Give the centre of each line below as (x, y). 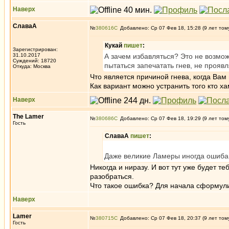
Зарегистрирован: (35, 49)
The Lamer (28, 117)
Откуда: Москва (32, 66)
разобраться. (112, 176)
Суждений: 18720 (35, 61)
